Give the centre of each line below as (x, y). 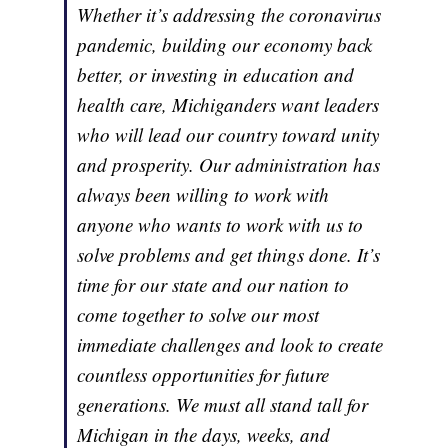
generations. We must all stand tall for (223, 405)
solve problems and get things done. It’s (229, 255)
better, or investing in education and (216, 75)
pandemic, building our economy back (225, 45)
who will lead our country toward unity (228, 135)
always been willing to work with (203, 195)
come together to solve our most (198, 315)
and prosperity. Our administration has (229, 165)
